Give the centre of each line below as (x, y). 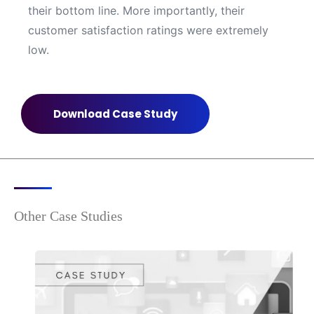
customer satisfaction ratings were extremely (148, 30)
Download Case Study (115, 114)
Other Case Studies (68, 216)
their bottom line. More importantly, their (136, 11)
